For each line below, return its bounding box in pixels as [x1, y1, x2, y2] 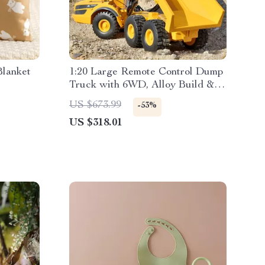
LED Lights [69, 93, 123, 104]
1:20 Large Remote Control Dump [69, 67, 223, 77]
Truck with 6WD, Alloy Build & [69, 80, 214, 91]
